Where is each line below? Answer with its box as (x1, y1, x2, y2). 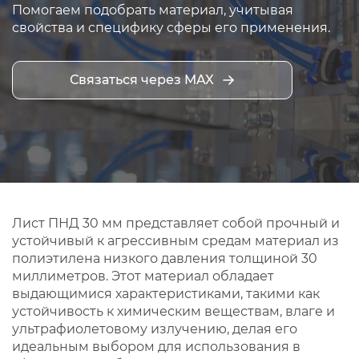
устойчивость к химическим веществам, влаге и (12, 304, 335, 319)
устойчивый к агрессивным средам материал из (12, 233, 339, 248)
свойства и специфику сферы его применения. (12, 20, 330, 35)
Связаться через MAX (70, 72, 214, 87)
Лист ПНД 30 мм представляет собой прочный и (12, 216, 340, 231)
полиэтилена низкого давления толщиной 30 (12, 251, 317, 266)
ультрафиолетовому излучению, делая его (12, 321, 297, 337)
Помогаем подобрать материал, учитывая (12, 2, 293, 18)
